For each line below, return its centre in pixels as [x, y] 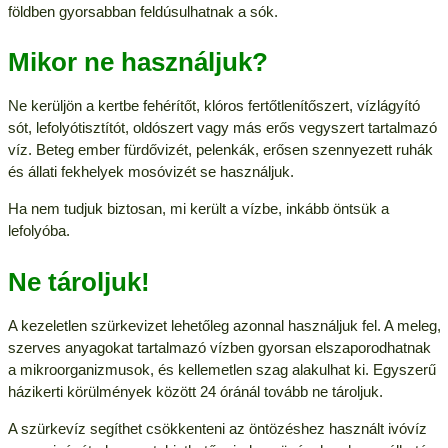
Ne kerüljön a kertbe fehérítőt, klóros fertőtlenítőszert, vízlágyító [213, 106]
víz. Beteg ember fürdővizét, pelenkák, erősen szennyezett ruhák [220, 150]
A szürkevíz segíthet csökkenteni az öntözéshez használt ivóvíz [217, 429]
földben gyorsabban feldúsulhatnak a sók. [142, 11]
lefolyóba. [38, 231]
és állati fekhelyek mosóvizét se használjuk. [150, 172]
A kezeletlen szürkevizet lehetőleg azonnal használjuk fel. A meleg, [224, 326]
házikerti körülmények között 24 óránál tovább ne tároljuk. [195, 392]
